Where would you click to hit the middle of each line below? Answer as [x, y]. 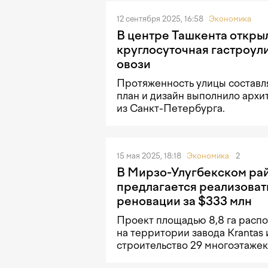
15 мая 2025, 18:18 [150, 156]
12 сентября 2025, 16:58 [161, 19]
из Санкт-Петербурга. [171, 109]
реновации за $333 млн [184, 201]
